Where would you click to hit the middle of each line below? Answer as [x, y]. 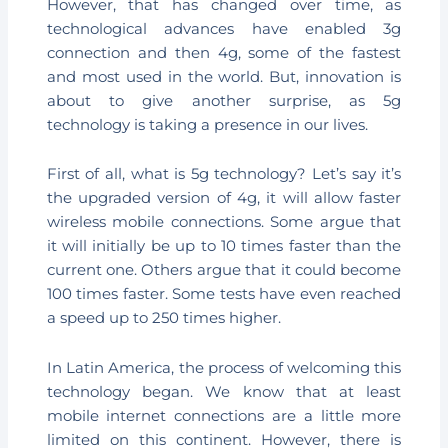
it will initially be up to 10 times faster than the [224, 246]
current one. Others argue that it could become [224, 270]
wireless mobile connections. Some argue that [224, 222]
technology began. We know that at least [224, 391]
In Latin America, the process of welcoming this [224, 367]
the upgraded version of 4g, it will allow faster [224, 198]
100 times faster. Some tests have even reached [224, 294]
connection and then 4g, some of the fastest [224, 52]
